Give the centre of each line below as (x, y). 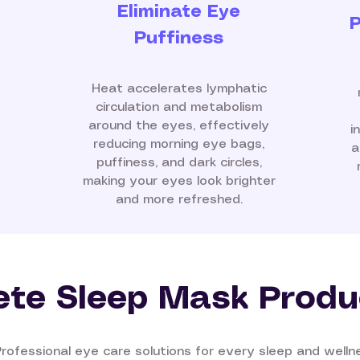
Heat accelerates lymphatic (179, 89)
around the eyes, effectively (179, 126)
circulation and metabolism (179, 107)
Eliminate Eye (179, 12)
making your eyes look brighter (179, 181)
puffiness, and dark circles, (179, 163)
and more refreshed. (179, 200)
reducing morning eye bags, (179, 144)
